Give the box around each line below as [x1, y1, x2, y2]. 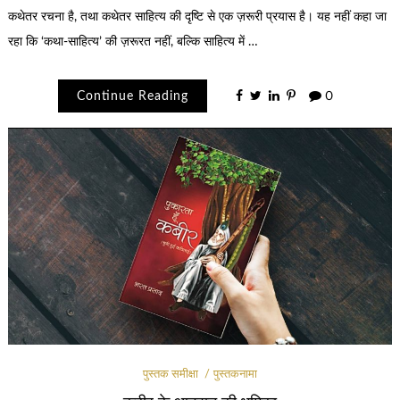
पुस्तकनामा [213, 369, 258, 381]
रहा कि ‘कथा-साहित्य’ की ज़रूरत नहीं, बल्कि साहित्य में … [7, 36, 258, 49]
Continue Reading [76, 89, 188, 103]
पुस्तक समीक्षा [142, 369, 198, 381]
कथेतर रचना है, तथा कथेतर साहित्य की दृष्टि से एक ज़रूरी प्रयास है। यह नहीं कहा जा [7, 11, 387, 24]
